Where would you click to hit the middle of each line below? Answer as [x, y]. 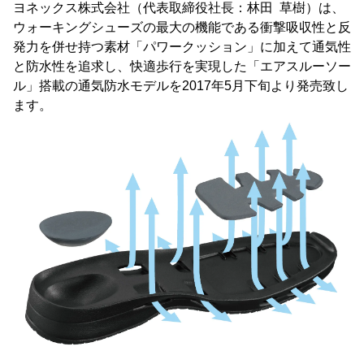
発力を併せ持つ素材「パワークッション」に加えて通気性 [182, 47]
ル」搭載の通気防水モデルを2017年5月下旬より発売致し [181, 86]
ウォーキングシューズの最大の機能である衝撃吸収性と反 [182, 27]
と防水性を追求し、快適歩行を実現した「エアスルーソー [182, 66]
